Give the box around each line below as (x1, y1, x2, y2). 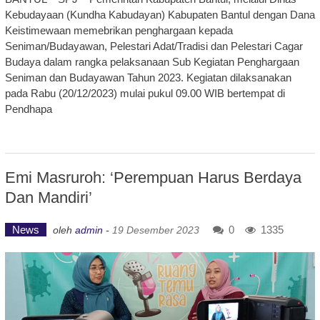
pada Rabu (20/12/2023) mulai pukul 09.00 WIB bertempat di (4, 86, 285, 99)
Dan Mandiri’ (4, 188, 92, 206)
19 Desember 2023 (111, 224, 199, 236)
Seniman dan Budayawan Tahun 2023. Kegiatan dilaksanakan (4, 71, 291, 84)
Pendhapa (4, 102, 52, 115)
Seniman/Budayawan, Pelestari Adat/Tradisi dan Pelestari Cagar (4, 39, 303, 52)
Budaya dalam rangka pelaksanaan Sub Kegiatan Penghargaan (4, 55, 299, 68)
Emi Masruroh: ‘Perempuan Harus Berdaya (4, 168, 301, 186)
